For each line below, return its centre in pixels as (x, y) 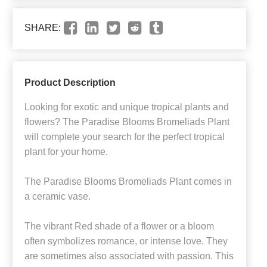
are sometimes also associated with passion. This (129, 256)
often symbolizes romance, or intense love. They (126, 241)
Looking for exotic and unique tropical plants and (127, 107)
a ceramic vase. (58, 197)
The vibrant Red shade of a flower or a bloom (119, 226)
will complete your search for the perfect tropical (125, 137)
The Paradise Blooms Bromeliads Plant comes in (128, 182)
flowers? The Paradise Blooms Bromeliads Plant (127, 122)
